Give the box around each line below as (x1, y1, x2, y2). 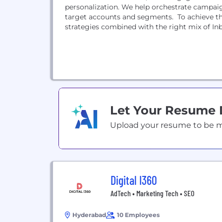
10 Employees (117, 211, 160, 219)
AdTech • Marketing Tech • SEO (111, 188, 194, 198)
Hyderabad (72, 211, 106, 219)
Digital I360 (111, 173, 157, 187)
